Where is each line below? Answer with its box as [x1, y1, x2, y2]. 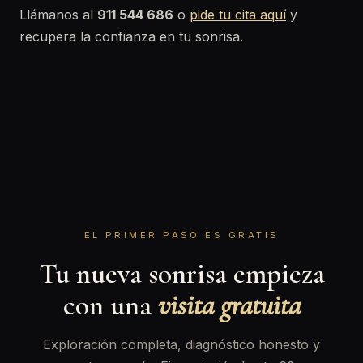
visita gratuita [157, 288, 301, 322]
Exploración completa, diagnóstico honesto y [43, 336, 320, 352]
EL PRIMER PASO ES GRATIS [83, 229, 280, 241]
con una [62, 288, 158, 322]
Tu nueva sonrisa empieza [38, 256, 325, 291]
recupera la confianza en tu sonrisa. [19, 28, 243, 45]
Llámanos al [19, 6, 97, 23]
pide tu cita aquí [190, 6, 286, 23]
